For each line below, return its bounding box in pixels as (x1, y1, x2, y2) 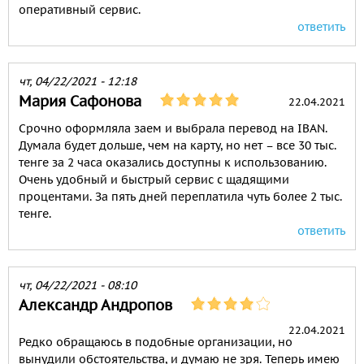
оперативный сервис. (19, 2, 141, 17)
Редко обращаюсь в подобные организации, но (19, 335, 292, 349)
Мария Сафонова (19, 92, 141, 110)
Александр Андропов (19, 296, 172, 314)
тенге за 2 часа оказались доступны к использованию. (19, 155, 327, 170)
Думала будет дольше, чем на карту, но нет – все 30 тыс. (19, 138, 336, 153)
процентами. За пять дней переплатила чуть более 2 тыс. (19, 189, 342, 204)
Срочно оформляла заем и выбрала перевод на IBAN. (19, 121, 327, 136)
